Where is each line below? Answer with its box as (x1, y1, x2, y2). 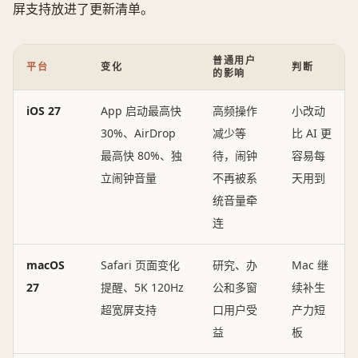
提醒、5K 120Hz (101, 280, 184, 296)
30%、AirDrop (101, 125, 176, 141)
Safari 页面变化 (101, 257, 180, 273)
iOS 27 (26, 103, 61, 119)
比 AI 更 (292, 125, 332, 141)
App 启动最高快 (101, 103, 181, 119)
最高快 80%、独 (101, 148, 182, 164)
